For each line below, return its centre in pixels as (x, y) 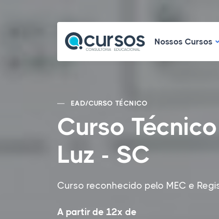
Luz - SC (104, 154)
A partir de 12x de (97, 212)
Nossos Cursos (183, 42)
